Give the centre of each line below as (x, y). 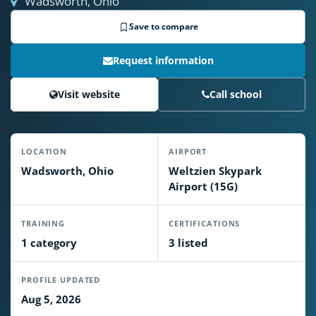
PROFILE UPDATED (61, 280)
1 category (49, 243)
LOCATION (44, 151)
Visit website (89, 94)
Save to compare (163, 26)
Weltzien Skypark (215, 171)
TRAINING (43, 223)
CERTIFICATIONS (205, 223)
